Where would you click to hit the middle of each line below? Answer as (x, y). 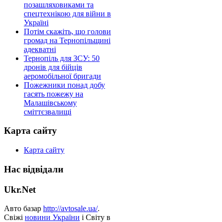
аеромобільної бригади (62, 76)
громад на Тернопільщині (67, 40)
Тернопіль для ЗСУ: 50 (62, 58)
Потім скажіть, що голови (67, 31)
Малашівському (50, 103)
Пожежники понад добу (64, 85)
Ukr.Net (20, 189)
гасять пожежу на (54, 94)
